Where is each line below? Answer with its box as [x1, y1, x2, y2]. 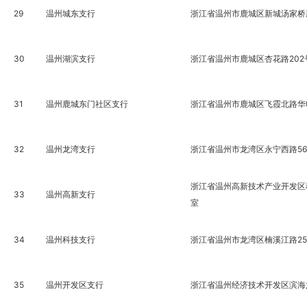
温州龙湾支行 [45, 144, 95, 154]
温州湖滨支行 [45, 53, 95, 64]
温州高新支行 [45, 189, 95, 199]
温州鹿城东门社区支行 [45, 99, 128, 109]
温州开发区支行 [45, 280, 103, 290]
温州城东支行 [45, 8, 95, 19]
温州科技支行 [45, 234, 95, 245]
